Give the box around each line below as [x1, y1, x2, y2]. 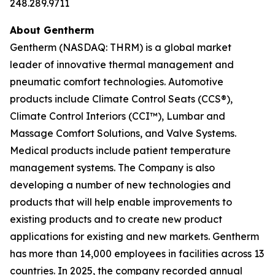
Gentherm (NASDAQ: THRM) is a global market [10, 41, 231, 53]
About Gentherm [10, 24, 94, 36]
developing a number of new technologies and [10, 179, 231, 191]
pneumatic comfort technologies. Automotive [10, 76, 223, 88]
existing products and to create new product [10, 213, 222, 225]
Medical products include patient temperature [10, 144, 231, 157]
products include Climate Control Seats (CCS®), [10, 93, 233, 105]
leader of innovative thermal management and [10, 58, 234, 71]
